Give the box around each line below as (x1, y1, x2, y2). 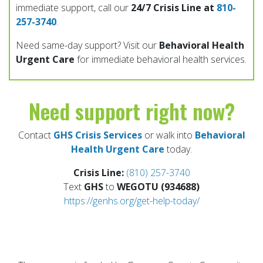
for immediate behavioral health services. (75, 52, 247, 66)
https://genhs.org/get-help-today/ (63, 194, 200, 207)
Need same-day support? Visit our (16, 38, 159, 52)
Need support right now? (28, 95, 235, 126)
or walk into (141, 128, 195, 141)
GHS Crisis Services (53, 128, 142, 141)
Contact (18, 128, 53, 141)
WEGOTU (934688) (117, 180, 200, 193)
